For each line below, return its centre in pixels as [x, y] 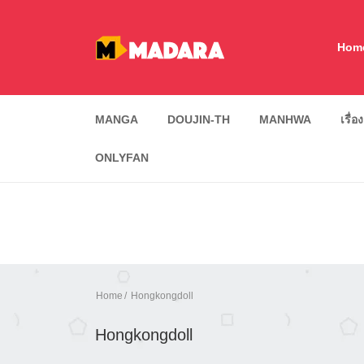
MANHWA [285, 119]
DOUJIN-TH [199, 119]
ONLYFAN [122, 158]
